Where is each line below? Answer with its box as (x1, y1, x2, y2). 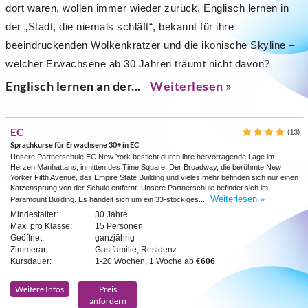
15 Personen (95, 221, 143, 231)
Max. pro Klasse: (10, 221, 72, 231)
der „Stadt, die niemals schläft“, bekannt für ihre (5, 21, 234, 32)
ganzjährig (95, 233, 135, 243)
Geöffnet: (10, 233, 44, 243)
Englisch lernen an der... (5, 78, 143, 93)
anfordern (89, 296, 126, 306)
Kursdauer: (10, 256, 52, 266)
